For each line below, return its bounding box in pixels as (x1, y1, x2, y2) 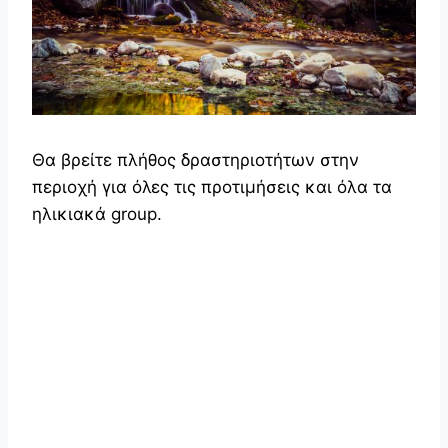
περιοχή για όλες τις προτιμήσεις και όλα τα (32, 176, 392, 197)
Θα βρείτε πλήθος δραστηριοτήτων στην (32, 149, 359, 170)
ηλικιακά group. (32, 203, 162, 224)
